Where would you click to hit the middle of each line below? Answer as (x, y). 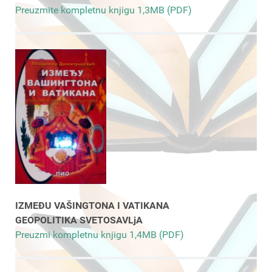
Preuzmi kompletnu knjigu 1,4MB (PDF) (100, 234)
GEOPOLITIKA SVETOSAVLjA (80, 220)
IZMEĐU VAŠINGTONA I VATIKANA (93, 205)
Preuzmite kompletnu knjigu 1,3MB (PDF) (104, 10)
